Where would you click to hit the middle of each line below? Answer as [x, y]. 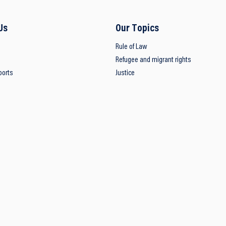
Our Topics [137, 29]
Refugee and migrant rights [153, 60]
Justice [125, 73]
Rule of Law [131, 47]
